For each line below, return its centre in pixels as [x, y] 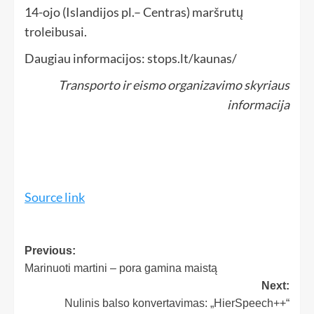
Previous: [50, 251]
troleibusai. [56, 32]
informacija [258, 105]
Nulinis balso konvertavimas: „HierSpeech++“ [177, 303]
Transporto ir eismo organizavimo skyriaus [174, 85]
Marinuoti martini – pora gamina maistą [121, 268]
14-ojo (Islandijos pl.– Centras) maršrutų [134, 12]
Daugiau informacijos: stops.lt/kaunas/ [131, 59]
